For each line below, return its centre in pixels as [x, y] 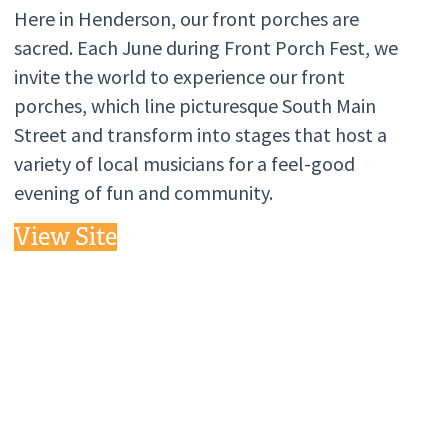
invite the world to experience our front [179, 77]
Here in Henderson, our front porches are [186, 19]
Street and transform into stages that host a [200, 135]
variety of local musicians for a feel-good [184, 164]
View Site [65, 237]
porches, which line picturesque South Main [194, 106]
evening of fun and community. [143, 193]
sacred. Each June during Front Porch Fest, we [205, 48]
